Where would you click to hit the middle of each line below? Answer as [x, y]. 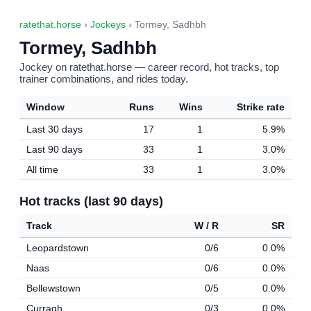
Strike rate [261, 107]
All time [42, 169]
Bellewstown [53, 288]
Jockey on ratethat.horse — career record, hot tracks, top [149, 67]
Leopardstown [58, 248]
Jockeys [108, 25]
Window [45, 107]
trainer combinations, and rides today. [104, 79]
